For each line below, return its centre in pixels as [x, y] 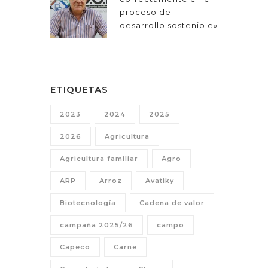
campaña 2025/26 [97, 225]
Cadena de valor [172, 203]
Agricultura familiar [99, 159]
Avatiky [160, 181]
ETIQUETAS [79, 90]
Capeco [75, 247]
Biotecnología [88, 203]
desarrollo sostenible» [169, 25]
